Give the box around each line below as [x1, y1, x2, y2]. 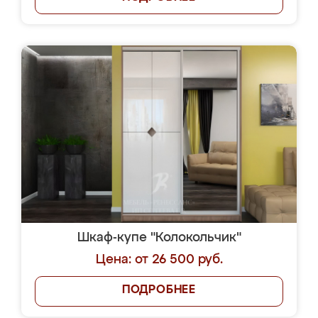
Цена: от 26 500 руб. [95, 253, 223, 266]
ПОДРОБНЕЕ [121, 285, 197, 296]
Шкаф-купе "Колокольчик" [77, 231, 241, 244]
